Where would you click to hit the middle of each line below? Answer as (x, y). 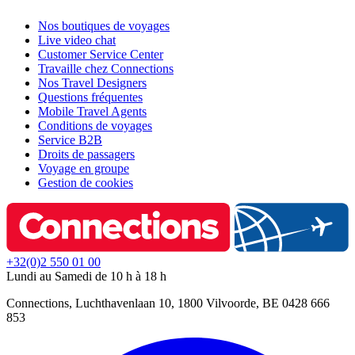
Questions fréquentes (90, 97)
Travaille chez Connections (106, 68)
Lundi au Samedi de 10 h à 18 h (86, 277)
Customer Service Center (101, 54)
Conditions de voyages (95, 125)
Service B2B (70, 139)
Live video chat (77, 40)
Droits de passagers (86, 154)
